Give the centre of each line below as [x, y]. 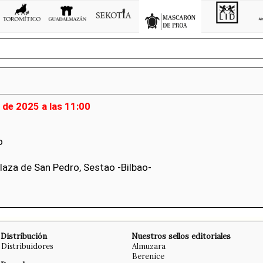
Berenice [148, 256]
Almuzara [149, 246]
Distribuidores [27, 246]
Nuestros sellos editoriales [181, 236]
